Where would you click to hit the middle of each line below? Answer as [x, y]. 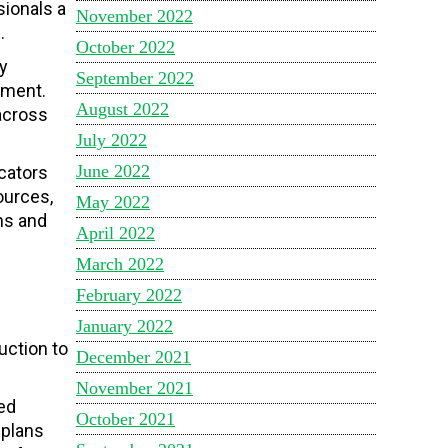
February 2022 [129, 295]
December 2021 [133, 357]
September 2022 [135, 78]
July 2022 [111, 140]
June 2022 [113, 171]
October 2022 [125, 47]
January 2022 [124, 326]
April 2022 [115, 233]
